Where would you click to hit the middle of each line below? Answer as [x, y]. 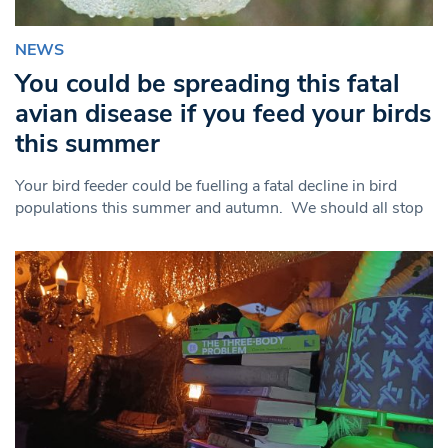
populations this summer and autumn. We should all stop [219, 207]
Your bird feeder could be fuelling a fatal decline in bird [206, 185]
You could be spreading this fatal [207, 83]
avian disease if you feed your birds [223, 113]
